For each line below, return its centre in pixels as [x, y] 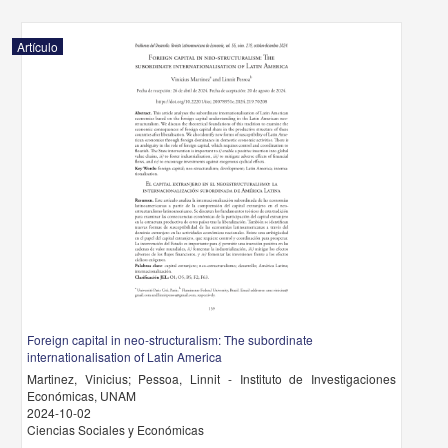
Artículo [38, 46]
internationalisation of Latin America [125, 356]
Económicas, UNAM [82, 395]
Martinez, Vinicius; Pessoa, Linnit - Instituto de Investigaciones [211, 378]
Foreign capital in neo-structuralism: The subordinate [170, 339]
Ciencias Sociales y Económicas [116, 429]
